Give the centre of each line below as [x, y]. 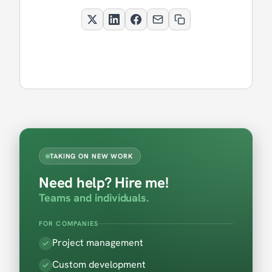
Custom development [99, 264]
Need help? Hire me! [104, 182]
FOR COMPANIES [69, 223]
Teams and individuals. [94, 198]
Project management [98, 243]
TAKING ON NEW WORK [91, 156]
